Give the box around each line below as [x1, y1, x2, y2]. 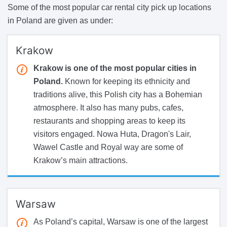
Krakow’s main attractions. [33, 156, 128, 165]
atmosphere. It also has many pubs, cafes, [33, 103, 183, 112]
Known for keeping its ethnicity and [63, 77, 190, 86]
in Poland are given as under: [8, 16, 113, 25]
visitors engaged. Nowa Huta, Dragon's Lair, [33, 129, 191, 138]
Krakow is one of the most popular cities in [33, 63, 197, 72]
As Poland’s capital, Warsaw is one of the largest [33, 217, 208, 226]
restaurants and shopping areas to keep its [33, 116, 185, 125]
